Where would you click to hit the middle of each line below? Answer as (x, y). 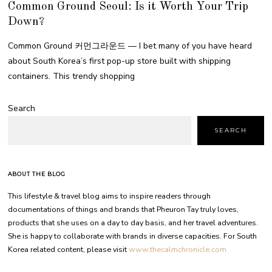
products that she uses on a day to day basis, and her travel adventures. (133, 222)
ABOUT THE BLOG (37, 174)
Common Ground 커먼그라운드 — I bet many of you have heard (130, 46)
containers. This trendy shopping (72, 76)
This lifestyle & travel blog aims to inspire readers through (110, 195)
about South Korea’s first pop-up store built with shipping (120, 61)
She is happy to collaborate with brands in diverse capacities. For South (133, 236)
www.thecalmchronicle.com (178, 249)
